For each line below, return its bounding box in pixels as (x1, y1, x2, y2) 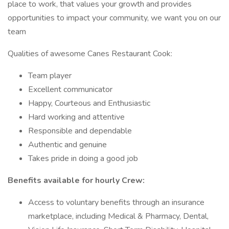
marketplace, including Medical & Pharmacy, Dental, (28, 211, 209, 222)
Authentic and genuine (28, 139, 107, 150)
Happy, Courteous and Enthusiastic (28, 98, 150, 109)
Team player (28, 70, 74, 81)
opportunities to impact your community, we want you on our (8, 12, 221, 24)
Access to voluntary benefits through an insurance (28, 197, 204, 208)
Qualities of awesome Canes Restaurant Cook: (8, 48, 174, 59)
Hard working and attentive (28, 111, 127, 123)
